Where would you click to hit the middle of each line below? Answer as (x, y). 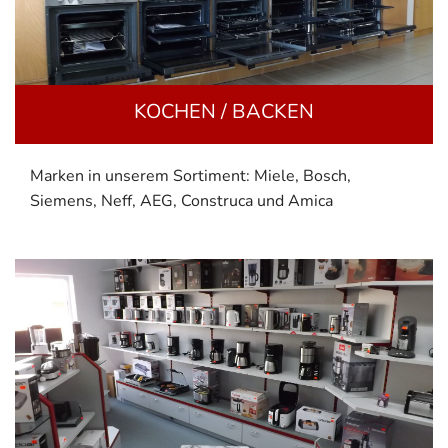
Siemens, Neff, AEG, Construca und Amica (181, 200)
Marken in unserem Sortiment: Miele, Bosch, (190, 175)
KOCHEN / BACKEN (224, 111)
